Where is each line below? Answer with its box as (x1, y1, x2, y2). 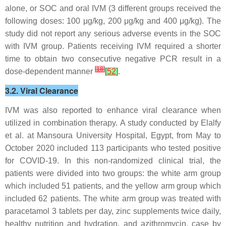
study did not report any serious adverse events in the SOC (5, 29, 221, 38)
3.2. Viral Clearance (5, 85, 78, 96)
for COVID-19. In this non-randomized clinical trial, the (5, 156, 221, 165)
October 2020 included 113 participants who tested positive (5, 144, 221, 152)
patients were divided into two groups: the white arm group (5, 169, 221, 178)
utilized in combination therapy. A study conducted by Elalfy (5, 119, 221, 127)
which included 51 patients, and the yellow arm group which (5, 182, 221, 190)
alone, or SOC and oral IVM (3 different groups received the (5, 4, 221, 13)
